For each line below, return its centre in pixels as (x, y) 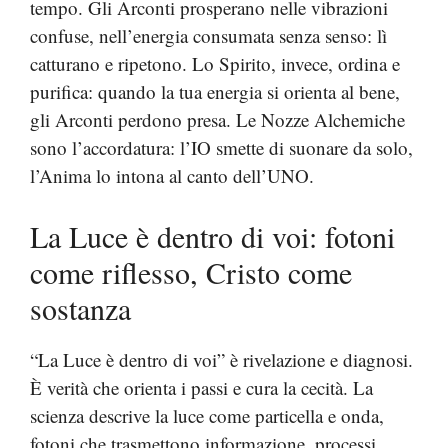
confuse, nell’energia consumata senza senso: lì (208, 35)
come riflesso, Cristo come (191, 272)
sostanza (80, 308)
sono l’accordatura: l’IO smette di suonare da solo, (221, 147)
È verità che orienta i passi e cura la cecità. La (201, 387)
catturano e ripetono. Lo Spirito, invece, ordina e (215, 63)
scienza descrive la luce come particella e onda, (207, 415)
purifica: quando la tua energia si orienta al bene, (215, 91)
